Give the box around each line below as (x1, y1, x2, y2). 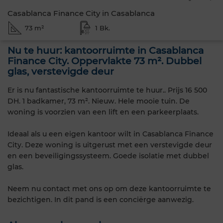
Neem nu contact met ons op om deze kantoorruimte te (7, 184, 211, 193)
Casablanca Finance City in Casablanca (7, 8, 155, 18)
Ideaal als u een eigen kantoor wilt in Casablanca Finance (7, 129, 214, 138)
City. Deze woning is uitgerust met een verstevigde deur (7, 140, 212, 149)
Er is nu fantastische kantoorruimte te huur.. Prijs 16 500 (7, 85, 207, 95)
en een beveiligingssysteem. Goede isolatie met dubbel (7, 151, 209, 160)
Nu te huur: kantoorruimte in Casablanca (7, 45, 204, 56)
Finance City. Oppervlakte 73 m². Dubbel (7, 55, 202, 67)
